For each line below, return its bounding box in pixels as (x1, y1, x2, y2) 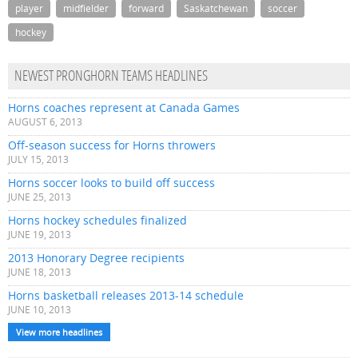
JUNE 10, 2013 (8, 304, 71, 316)
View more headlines (16, 326, 102, 339)
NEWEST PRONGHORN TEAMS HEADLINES (14, 70, 208, 86)
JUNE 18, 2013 (8, 266, 71, 279)
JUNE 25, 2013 (8, 191, 71, 204)
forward (129, 2, 164, 15)
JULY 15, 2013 (8, 153, 69, 166)
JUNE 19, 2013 (8, 229, 71, 241)
